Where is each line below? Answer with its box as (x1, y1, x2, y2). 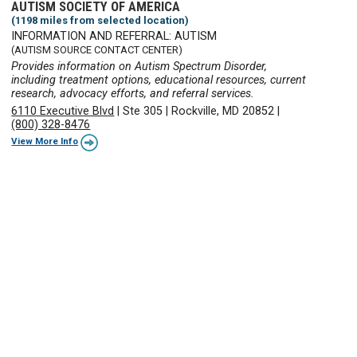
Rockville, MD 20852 (171, 104, 275, 118)
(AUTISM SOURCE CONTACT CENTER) (11, 44, 183, 57)
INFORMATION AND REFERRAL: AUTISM (11, 29, 218, 44)
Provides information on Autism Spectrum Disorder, (11, 60, 268, 74)
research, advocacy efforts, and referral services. (11, 87, 255, 101)
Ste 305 (123, 104, 163, 118)
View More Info (11, 135, 79, 147)
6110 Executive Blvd (11, 104, 115, 118)
